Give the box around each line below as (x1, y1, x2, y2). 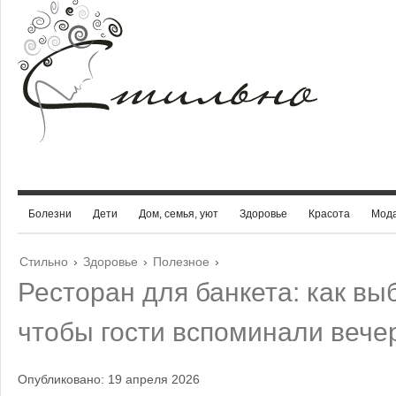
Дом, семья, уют (139, 208, 218, 220)
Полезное (153, 255, 209, 269)
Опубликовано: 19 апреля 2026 (18, 372, 200, 386)
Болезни (28, 208, 72, 220)
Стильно (19, 255, 68, 269)
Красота (308, 208, 350, 220)
